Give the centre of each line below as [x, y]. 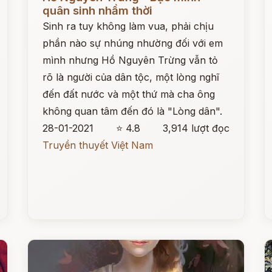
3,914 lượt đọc [196, 128]
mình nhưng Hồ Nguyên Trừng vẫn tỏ [131, 60]
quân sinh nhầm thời [98, 11]
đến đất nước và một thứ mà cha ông [129, 94]
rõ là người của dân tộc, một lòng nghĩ [131, 77]
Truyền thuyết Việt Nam [98, 145]
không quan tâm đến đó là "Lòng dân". [133, 111]
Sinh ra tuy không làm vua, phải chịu [128, 26]
